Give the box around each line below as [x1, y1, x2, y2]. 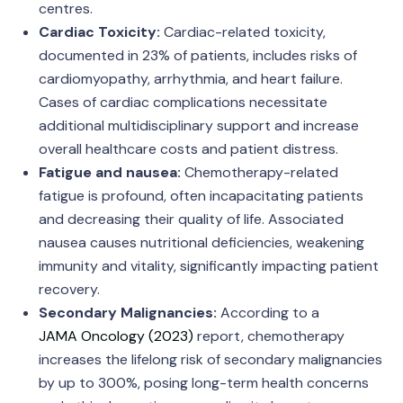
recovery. [38, 280, 100, 299]
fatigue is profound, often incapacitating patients [38, 186, 363, 205]
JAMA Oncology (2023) [38, 327, 193, 345]
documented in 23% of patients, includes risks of [38, 46, 357, 65]
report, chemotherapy [193, 327, 345, 345]
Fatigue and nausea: [38, 163, 181, 182]
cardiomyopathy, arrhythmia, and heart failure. [38, 69, 343, 88]
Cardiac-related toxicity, [159, 22, 326, 41]
